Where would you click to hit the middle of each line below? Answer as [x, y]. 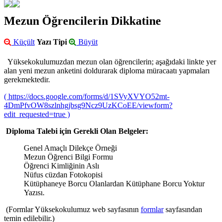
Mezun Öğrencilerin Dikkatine [83, 21]
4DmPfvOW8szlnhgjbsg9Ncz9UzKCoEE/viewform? [88, 106]
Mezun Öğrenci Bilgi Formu [68, 157]
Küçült [23, 42]
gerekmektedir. [27, 80]
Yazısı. [34, 193]
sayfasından [183, 210]
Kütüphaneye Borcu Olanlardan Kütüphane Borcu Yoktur [114, 184]
